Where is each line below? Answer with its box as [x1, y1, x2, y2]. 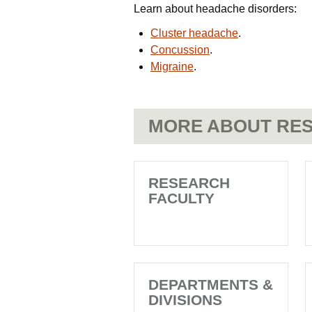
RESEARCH [148, 175, 230, 191]
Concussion [150, 44, 210, 56]
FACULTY [148, 190, 214, 206]
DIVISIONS [148, 292, 222, 308]
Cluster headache [150, 27, 238, 39]
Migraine [150, 61, 194, 72]
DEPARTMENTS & [148, 276, 273, 292]
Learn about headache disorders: [134, 3, 297, 15]
